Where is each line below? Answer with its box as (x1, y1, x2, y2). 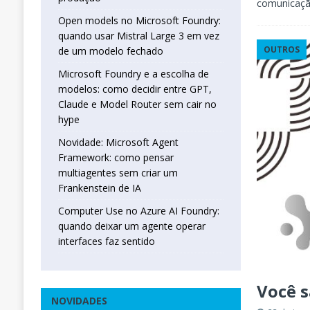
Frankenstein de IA (57, 181, 141, 195)
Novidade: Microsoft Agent (57, 136, 179, 149)
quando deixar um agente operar (57, 219, 206, 233)
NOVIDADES (51, 294, 107, 308)
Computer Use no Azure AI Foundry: (57, 204, 219, 218)
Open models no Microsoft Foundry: (57, 14, 221, 28)
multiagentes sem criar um (57, 166, 178, 180)
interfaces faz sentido (57, 235, 155, 248)
